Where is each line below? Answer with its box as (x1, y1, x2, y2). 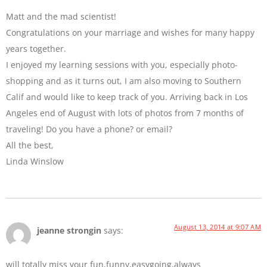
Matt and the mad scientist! (6, 10, 116, 22)
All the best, (6, 139, 54, 151)
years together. (6, 42, 66, 54)
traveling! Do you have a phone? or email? (6, 123, 172, 135)
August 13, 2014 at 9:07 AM (174, 222, 261, 232)
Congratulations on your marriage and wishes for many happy (6, 26, 254, 38)
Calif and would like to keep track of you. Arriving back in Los (6, 91, 248, 103)
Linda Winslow (6, 155, 64, 167)
